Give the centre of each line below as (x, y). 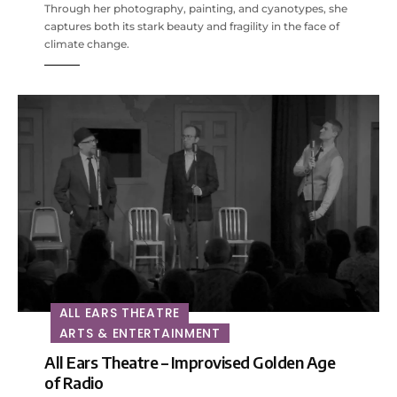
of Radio (74, 382)
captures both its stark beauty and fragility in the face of (192, 27)
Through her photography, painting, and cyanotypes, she (196, 9)
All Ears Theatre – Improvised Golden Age (190, 362)
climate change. (87, 44)
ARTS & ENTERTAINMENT (140, 333)
